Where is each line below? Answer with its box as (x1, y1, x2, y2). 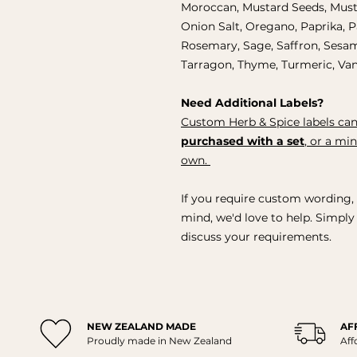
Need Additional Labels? (181, 95, 324, 110)
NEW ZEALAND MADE (86, 320, 196, 332)
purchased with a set (181, 133, 304, 148)
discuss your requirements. (181, 229, 331, 244)
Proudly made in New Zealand (86, 334, 232, 347)
